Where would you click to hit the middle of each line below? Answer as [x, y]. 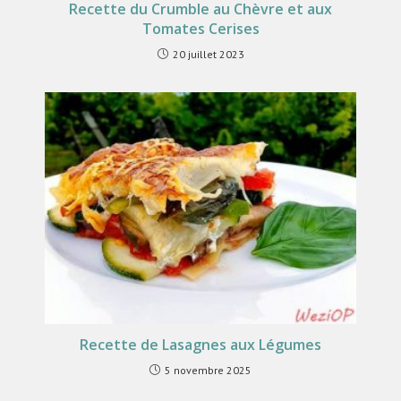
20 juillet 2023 [208, 55]
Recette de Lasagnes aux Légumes [200, 345]
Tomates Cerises [200, 29]
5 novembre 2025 [208, 371]
